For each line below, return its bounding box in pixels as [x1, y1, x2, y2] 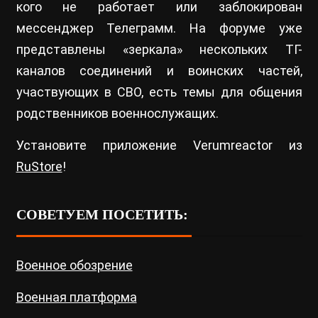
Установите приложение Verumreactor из [16, 138, 302, 153]
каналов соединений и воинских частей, [16, 63, 302, 79]
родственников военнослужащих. [16, 106, 219, 121]
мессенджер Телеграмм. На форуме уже [16, 21, 302, 36]
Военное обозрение [16, 258, 133, 273]
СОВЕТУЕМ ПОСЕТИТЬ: [16, 207, 188, 223]
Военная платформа [16, 290, 137, 305]
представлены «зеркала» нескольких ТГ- [16, 42, 302, 57]
